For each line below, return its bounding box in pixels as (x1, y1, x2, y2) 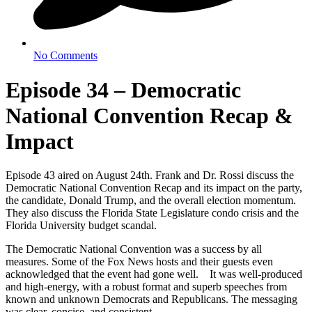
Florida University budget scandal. (6, 219, 157, 232)
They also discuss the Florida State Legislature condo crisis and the (6, 207, 299, 219)
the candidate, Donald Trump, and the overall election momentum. (6, 194, 296, 207)
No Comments (33, 49, 97, 62)
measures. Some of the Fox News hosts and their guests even (6, 256, 273, 268)
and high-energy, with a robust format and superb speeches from (6, 281, 287, 293)
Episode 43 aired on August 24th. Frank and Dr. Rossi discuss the (6, 169, 294, 182)
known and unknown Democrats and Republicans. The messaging (6, 293, 297, 306)
